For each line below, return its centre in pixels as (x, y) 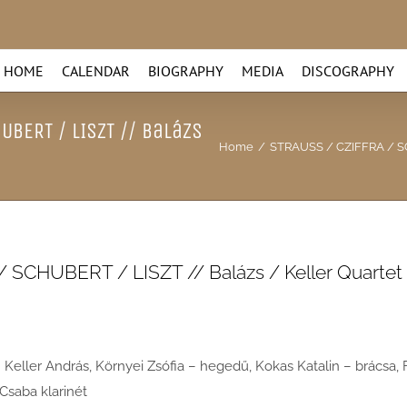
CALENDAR (96, 70)
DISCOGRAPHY (348, 70)
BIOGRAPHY (186, 70)
